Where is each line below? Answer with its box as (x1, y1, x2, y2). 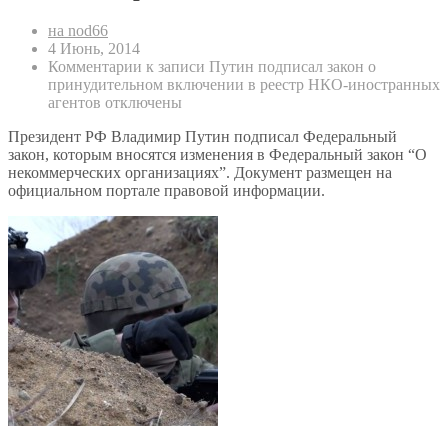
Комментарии (48, 57, 142, 75)
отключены (101, 93, 182, 111)
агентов (48, 93, 101, 111)
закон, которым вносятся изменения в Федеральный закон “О (8, 145, 427, 163)
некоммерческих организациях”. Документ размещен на (8, 163, 392, 181)
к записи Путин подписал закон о (142, 57, 376, 75)
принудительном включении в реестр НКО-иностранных (48, 75, 440, 93)
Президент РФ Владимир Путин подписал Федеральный (8, 127, 397, 145)
